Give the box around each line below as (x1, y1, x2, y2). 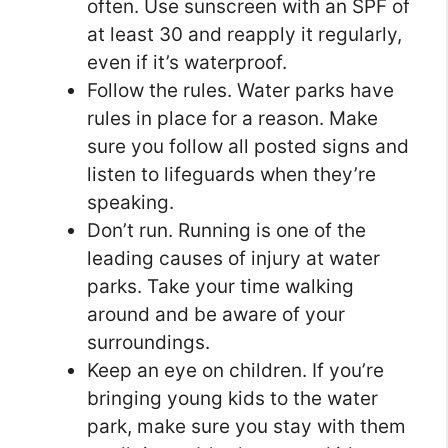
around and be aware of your (87, 303, 345, 327)
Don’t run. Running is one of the (87, 219, 366, 243)
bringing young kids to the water (87, 387, 378, 411)
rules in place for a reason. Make (87, 107, 378, 131)
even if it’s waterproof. (87, 51, 287, 75)
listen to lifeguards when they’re (87, 163, 376, 187)
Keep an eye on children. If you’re (87, 359, 384, 383)
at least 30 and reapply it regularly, (87, 23, 402, 47)
